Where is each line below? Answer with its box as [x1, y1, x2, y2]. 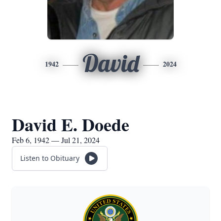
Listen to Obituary [20, 153, 79, 163]
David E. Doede [12, 111, 129, 137]
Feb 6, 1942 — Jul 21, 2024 [12, 135, 100, 145]
